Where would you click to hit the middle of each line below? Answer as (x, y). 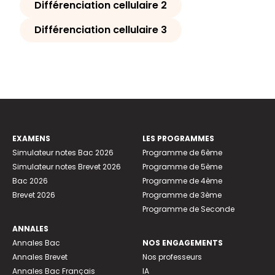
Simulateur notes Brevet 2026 (67, 167)
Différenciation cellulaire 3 (101, 30)
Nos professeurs (172, 257)
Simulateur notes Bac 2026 (63, 153)
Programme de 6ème (182, 153)
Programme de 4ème (182, 181)
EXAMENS (31, 139)
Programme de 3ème (182, 195)
